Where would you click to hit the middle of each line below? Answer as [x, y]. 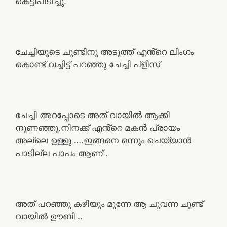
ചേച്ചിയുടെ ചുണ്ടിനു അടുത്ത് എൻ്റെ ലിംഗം [104, 51]
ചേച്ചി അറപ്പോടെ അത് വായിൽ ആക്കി [92, 115]
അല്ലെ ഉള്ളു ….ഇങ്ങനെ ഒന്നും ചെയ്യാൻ [103, 140]
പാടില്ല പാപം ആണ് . [62, 153]
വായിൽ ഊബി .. [49, 216]
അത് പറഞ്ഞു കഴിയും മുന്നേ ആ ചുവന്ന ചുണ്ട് [109, 203]
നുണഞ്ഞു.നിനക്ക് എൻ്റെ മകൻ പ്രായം [98, 127]
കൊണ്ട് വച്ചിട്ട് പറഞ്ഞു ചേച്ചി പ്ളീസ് [88, 64]
